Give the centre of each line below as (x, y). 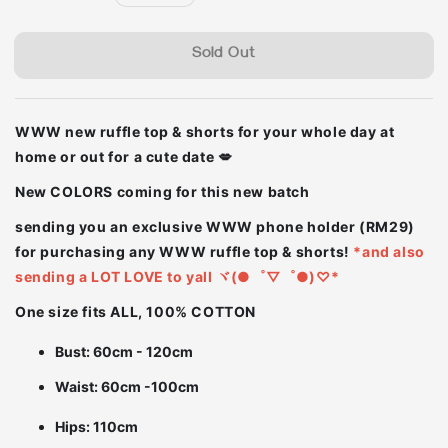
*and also (389, 252)
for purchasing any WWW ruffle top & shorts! (184, 252)
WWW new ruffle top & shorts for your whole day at (205, 132)
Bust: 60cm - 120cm (125, 352)
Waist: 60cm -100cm (127, 387)
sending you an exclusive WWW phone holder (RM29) (215, 227)
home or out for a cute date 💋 (124, 157)
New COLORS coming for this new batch (164, 192)
